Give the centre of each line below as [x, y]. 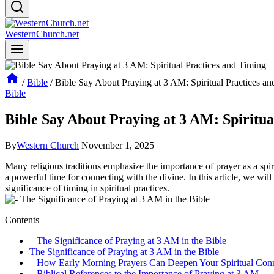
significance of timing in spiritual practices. [87, 188]
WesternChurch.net [42, 34]
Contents [22, 220]
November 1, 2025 [118, 145]
